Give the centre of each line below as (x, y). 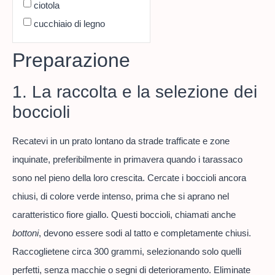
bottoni (25, 233)
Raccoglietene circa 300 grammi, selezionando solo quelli (127, 252)
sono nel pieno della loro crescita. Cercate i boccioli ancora (129, 178)
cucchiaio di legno (69, 23)
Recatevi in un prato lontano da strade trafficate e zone (121, 141)
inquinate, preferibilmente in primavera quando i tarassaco (127, 160)
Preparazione (71, 60)
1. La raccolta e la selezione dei (135, 92)
